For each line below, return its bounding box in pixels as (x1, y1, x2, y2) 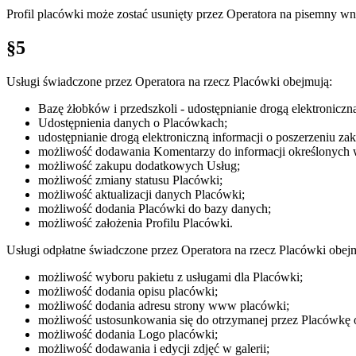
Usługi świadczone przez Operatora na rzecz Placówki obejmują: (6, 75, 332, 89)
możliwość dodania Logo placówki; (38, 327, 218, 342)
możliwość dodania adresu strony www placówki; (38, 299, 289, 313)
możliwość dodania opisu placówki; (38, 284, 218, 299)
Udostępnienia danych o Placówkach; (38, 116, 227, 130)
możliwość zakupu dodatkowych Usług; (38, 159, 240, 173)
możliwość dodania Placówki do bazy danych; (38, 202, 271, 216)
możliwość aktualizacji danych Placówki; (38, 188, 245, 202)
